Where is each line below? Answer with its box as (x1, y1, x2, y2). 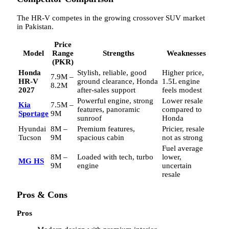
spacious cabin (77, 133, 124, 142)
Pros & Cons (17, 189, 67, 200)
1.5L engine (162, 77, 200, 85)
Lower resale (162, 96, 203, 105)
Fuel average (162, 144, 203, 152)
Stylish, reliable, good (77, 68, 147, 77)
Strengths (103, 49, 134, 57)
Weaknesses (167, 49, 206, 57)
